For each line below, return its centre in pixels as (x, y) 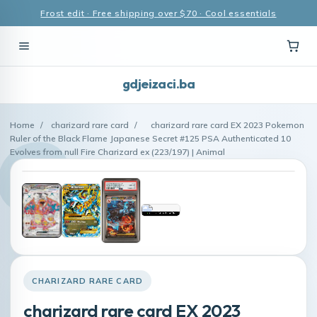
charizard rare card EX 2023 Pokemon (227, 125)
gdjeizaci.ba (158, 84)
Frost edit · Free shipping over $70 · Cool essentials (158, 13)
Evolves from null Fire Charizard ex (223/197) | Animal (117, 152)
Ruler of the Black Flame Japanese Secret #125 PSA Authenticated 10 (150, 138)
